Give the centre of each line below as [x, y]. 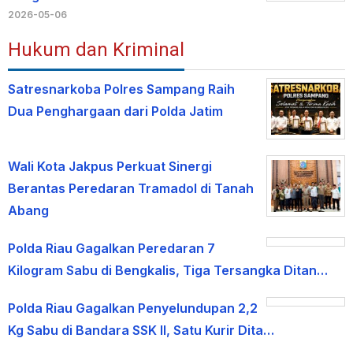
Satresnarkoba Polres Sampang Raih [121, 89]
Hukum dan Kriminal [96, 50]
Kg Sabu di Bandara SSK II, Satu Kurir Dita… [141, 331]
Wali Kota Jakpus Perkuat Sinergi [110, 167]
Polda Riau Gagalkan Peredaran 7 [111, 249]
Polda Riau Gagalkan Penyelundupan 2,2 [133, 308]
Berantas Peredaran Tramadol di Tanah [131, 189]
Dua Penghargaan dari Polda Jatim [115, 111]
